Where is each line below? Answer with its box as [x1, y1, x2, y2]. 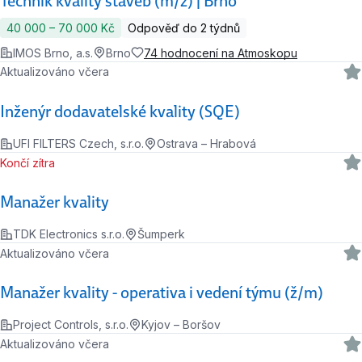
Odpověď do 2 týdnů [128, 20, 240, 35]
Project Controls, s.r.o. [13, 318, 128, 332]
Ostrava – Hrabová [157, 137, 256, 151]
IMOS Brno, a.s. [13, 45, 93, 60]
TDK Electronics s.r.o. [13, 227, 124, 242]
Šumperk [137, 227, 185, 242]
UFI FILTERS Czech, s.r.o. [13, 137, 144, 151]
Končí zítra [6, 155, 56, 170]
